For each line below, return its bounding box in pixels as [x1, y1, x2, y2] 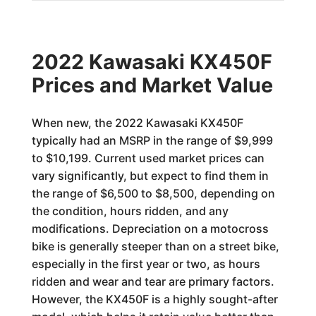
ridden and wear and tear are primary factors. [31, 274, 274, 288]
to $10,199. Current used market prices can [31, 151, 265, 165]
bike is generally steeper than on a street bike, [31, 239, 279, 253]
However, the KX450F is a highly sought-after [31, 292, 278, 306]
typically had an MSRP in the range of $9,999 [31, 133, 273, 147]
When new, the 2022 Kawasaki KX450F [31, 116, 243, 130]
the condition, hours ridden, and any [31, 204, 229, 218]
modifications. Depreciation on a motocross [31, 221, 269, 236]
